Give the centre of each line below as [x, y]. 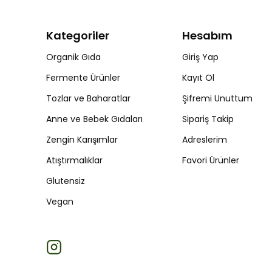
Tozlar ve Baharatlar [88, 99]
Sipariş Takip [208, 119]
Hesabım [207, 36]
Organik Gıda [73, 57]
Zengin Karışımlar [82, 140]
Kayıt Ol [198, 78]
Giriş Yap [200, 57]
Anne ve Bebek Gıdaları [94, 119]
